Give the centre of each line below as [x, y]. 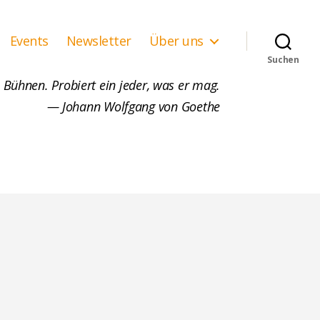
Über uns [176, 40]
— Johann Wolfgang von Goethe [133, 107]
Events [29, 40]
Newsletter [99, 40]
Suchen [283, 60]
